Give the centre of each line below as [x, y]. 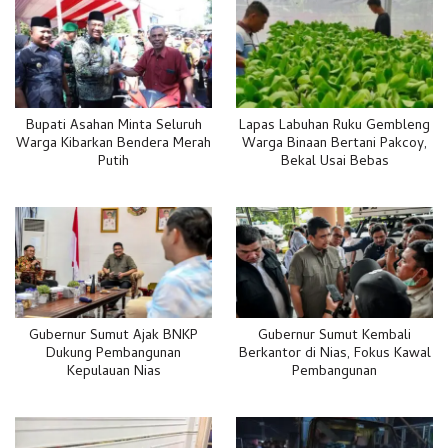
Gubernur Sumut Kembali [334, 337]
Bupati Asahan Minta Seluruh [113, 127]
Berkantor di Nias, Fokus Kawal [334, 355]
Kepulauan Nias [113, 373]
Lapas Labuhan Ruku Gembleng [334, 127]
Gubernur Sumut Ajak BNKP [113, 337]
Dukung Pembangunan [113, 355]
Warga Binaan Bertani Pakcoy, [334, 145]
